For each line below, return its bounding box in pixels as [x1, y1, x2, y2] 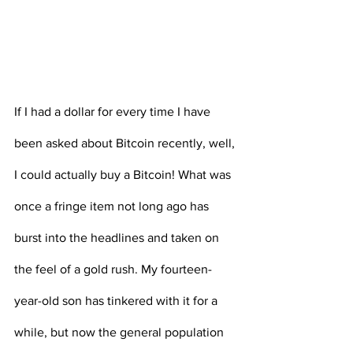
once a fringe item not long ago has [14, 199, 212, 214]
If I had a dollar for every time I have [14, 105, 214, 119]
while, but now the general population [14, 325, 227, 340]
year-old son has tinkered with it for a [14, 294, 221, 308]
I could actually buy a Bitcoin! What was [14, 168, 234, 182]
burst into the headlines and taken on [14, 231, 222, 245]
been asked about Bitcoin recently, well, [14, 136, 238, 150]
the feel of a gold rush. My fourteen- [14, 262, 212, 277]
